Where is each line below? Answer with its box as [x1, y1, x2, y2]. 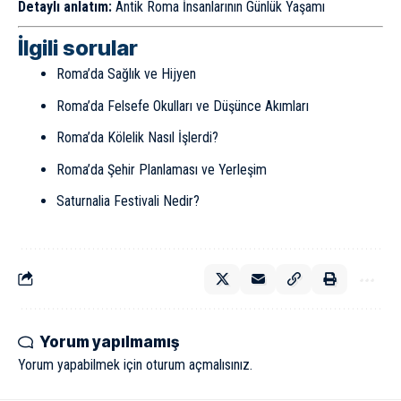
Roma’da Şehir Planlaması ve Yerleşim [55, 160, 267, 178]
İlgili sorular [18, 35, 138, 62]
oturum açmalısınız [146, 355, 250, 373]
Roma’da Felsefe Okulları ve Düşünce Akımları [55, 97, 309, 115]
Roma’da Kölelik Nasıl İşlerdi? [55, 129, 218, 147]
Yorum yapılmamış [39, 332, 179, 351]
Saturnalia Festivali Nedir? [55, 192, 200, 210]
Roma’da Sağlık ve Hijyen [55, 65, 196, 83]
